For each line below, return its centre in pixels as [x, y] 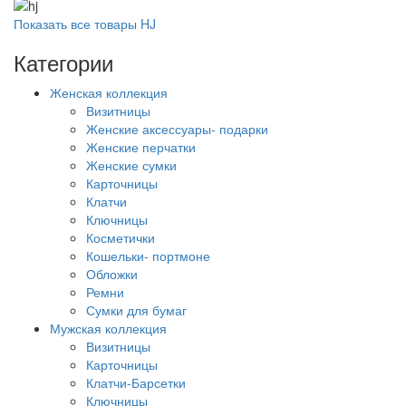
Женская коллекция [109, 93]
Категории [63, 63]
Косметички [121, 238]
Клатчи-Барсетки [136, 383]
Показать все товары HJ [85, 24]
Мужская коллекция [108, 329]
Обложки [112, 274]
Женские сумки [131, 165]
